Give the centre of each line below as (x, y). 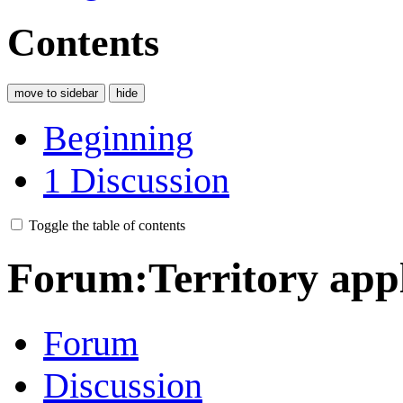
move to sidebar (56, 93)
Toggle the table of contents (107, 225)
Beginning (118, 138)
